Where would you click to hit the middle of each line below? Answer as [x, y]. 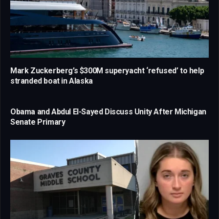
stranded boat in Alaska [52, 81]
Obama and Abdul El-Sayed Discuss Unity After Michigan [108, 111]
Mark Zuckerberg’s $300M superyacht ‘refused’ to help [107, 70]
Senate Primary [38, 122]
